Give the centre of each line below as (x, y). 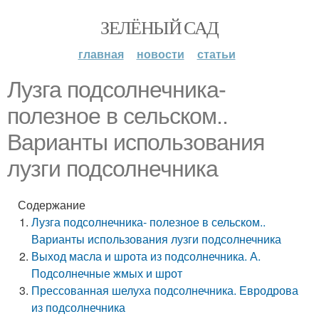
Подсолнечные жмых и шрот (107, 273)
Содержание (52, 205)
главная (101, 54)
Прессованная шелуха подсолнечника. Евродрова (165, 290)
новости (160, 54)
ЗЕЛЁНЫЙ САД (159, 27)
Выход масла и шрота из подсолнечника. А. (146, 256)
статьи (216, 54)
